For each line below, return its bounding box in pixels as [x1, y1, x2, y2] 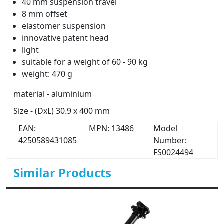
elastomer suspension [22, 20, 106, 31]
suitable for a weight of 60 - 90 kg [22, 56, 148, 67]
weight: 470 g [22, 68, 72, 79]
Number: [153, 135, 187, 146]
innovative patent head [22, 32, 109, 43]
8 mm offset [22, 8, 67, 19]
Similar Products [13, 164, 111, 181]
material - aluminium [13, 88, 92, 99]
